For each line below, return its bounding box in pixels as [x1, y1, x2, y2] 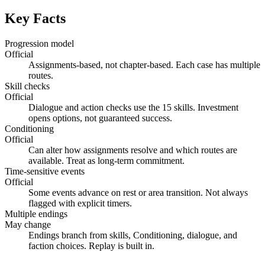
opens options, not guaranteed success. [28, 113, 172, 124]
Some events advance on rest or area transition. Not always [28, 188, 248, 198]
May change [5, 219, 51, 230]
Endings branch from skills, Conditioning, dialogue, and [28, 230, 237, 241]
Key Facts [5, 11, 66, 27]
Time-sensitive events [5, 166, 85, 177]
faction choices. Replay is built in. [28, 241, 154, 251]
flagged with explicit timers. [28, 198, 132, 209]
